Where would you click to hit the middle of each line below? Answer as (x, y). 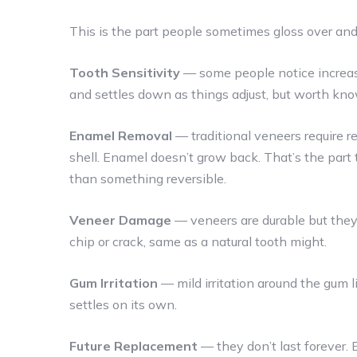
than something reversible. (148, 178)
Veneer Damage (120, 220)
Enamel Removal (121, 135)
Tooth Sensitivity (125, 72)
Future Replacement (133, 345)
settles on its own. (123, 304)
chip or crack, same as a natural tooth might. (198, 241)
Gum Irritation (114, 282)
